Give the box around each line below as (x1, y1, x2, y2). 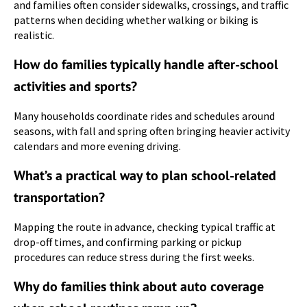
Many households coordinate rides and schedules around (14, 109, 275, 123)
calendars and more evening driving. (14, 139, 181, 153)
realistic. (14, 28, 54, 42)
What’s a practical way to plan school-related (14, 167, 276, 184)
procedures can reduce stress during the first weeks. (14, 250, 254, 264)
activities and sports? (14, 77, 137, 95)
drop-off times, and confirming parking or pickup (14, 235, 242, 249)
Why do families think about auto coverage (14, 278, 264, 295)
